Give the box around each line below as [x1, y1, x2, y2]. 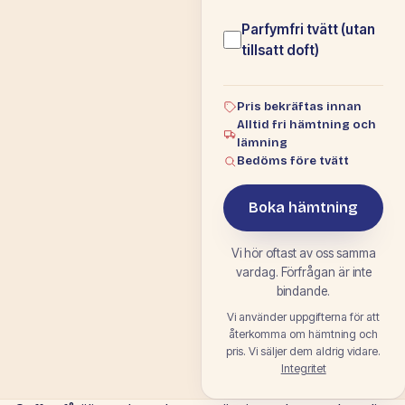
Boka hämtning [249, 199, 359, 217]
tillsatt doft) [241, 42, 320, 60]
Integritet [280, 362, 326, 375]
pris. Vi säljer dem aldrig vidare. [226, 344, 381, 358]
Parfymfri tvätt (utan [241, 21, 376, 39]
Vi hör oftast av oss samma [231, 246, 376, 260]
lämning [237, 136, 288, 151]
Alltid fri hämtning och [237, 118, 377, 133]
